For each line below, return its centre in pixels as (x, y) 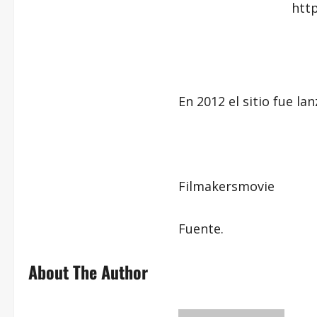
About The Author (88, 272)
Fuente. (201, 229)
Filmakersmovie (226, 186)
